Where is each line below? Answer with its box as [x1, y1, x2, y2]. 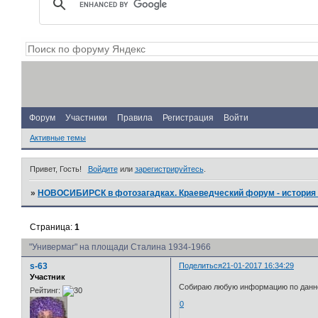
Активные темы [30, 133, 86, 143]
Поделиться [179, 261, 223, 270]
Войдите [87, 164, 118, 173]
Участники [65, 112, 107, 123]
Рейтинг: [30, 286, 60, 295]
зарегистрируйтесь [134, 164, 204, 173]
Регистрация [163, 112, 214, 123]
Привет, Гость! [30, 164, 82, 173]
